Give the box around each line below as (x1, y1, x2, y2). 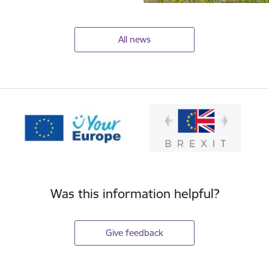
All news (118, 34, 151, 46)
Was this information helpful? (50, 186, 219, 202)
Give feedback (106, 227, 163, 239)
